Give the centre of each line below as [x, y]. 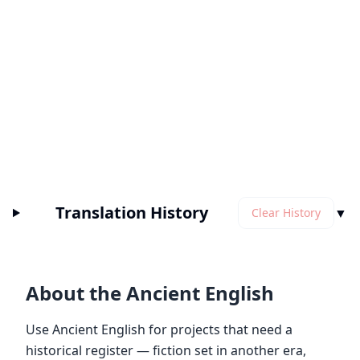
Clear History [286, 213]
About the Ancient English [150, 293]
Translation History [132, 213]
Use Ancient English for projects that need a [159, 329]
